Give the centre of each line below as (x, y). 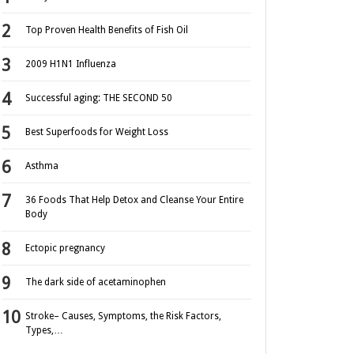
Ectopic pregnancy (65, 249)
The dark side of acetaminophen (96, 282)
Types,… (44, 331)
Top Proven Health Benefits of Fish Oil (107, 30)
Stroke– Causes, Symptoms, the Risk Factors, (123, 316)
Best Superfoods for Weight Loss (97, 132)
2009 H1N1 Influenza (71, 64)
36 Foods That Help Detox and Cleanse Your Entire (134, 200)
